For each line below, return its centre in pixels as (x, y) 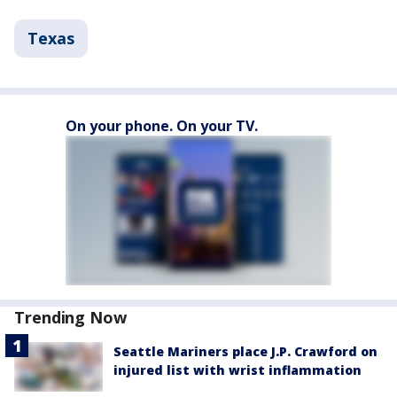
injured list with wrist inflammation (237, 370)
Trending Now (70, 318)
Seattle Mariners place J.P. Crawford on (245, 352)
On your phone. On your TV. (162, 126)
